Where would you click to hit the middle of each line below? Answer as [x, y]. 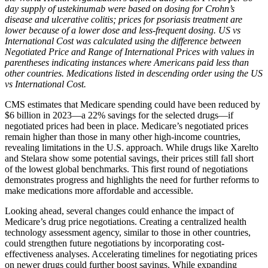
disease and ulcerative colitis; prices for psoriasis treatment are [124, 19]
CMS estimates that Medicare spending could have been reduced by [133, 104]
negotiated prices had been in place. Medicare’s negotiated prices [127, 126]
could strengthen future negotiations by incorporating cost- [115, 243]
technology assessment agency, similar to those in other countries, [128, 232]
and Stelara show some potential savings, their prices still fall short [129, 158]
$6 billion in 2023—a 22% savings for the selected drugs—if [119, 115]
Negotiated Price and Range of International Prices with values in [130, 51]
